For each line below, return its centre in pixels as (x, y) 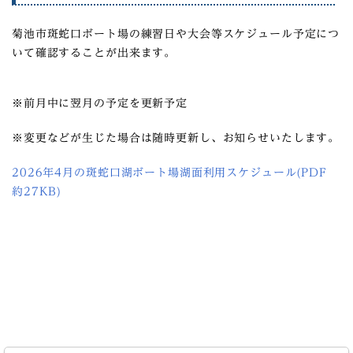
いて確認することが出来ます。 (94, 52)
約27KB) (37, 191)
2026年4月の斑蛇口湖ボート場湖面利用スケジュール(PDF (169, 172)
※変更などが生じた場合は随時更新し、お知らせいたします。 (176, 137)
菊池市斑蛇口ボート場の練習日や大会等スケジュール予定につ (176, 33)
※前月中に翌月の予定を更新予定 (100, 103)
